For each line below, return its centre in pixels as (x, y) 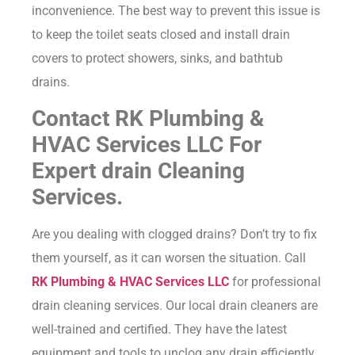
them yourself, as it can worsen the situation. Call (169, 258)
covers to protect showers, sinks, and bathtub (157, 58)
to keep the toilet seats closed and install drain (161, 34)
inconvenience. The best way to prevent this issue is (176, 10)
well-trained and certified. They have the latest (159, 330)
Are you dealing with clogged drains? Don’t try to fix (174, 235)
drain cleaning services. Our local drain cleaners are (175, 306)
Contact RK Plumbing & (148, 119)
